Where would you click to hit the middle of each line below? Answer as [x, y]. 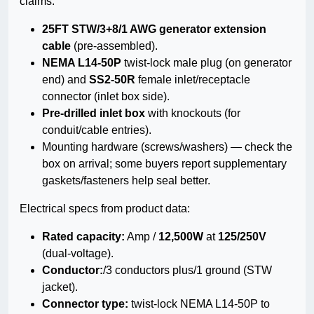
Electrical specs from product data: [105, 209]
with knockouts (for [193, 114]
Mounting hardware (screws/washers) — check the [167, 147]
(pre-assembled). [114, 46]
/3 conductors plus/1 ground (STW [187, 271]
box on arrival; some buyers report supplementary [164, 164]
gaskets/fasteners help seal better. [126, 181]
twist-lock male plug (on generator [206, 63]
